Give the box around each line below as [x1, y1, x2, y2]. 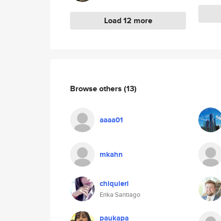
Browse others [70, 82, 124, 94]
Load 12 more [104, 15, 152, 26]
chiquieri [100, 178, 129, 189]
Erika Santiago [100, 190, 140, 199]
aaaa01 [100, 114, 123, 125]
